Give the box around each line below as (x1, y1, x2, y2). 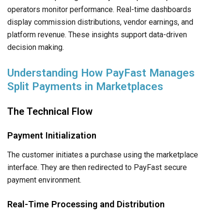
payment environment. (7, 175, 81, 185)
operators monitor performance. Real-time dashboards (7, 4, 191, 14)
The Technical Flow (7, 105, 93, 117)
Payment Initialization (7, 130, 96, 140)
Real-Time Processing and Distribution (7, 199, 165, 209)
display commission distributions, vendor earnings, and (7, 17, 193, 27)
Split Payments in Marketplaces (7, 79, 163, 93)
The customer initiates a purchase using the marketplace (7, 150, 198, 159)
